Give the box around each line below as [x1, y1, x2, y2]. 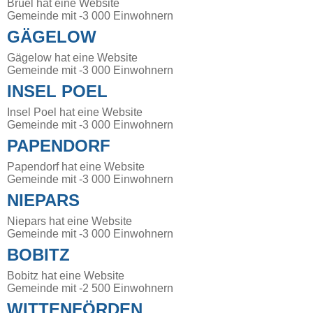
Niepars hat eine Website [7, 214, 132, 227]
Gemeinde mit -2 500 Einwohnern [7, 282, 173, 294]
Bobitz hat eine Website [7, 269, 124, 282]
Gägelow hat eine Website [7, 51, 138, 64]
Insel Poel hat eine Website [7, 105, 143, 118]
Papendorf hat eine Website [7, 160, 145, 173]
